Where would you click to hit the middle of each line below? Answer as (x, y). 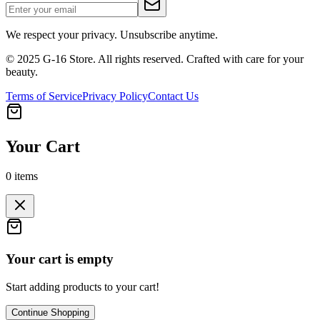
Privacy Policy (115, 96)
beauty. (22, 71)
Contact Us (173, 96)
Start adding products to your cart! (82, 286)
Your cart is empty (60, 259)
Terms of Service (44, 96)
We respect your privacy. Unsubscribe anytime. (112, 34)
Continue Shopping (50, 312)
